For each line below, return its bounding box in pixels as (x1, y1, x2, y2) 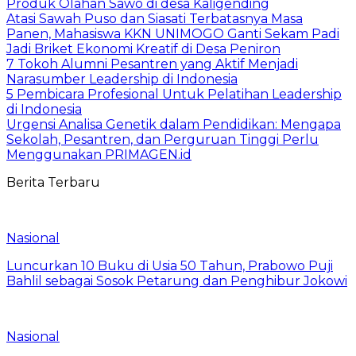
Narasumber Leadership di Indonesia (6, 72, 238, 87)
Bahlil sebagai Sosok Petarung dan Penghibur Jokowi (6, 273, 347, 289)
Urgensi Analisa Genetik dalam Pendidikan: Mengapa (6, 117, 341, 133)
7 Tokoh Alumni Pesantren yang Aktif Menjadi (6, 56, 298, 72)
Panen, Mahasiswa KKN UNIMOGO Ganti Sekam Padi (6, 26, 339, 42)
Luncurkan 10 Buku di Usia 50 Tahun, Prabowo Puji (6, 258, 333, 274)
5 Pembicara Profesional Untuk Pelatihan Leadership (6, 87, 342, 103)
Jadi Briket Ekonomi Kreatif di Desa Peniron (6, 41, 281, 57)
